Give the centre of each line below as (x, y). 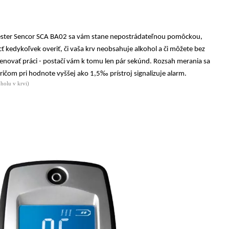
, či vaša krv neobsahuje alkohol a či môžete (127, 49)
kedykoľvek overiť (33, 49)
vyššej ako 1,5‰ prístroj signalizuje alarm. (122, 74)
